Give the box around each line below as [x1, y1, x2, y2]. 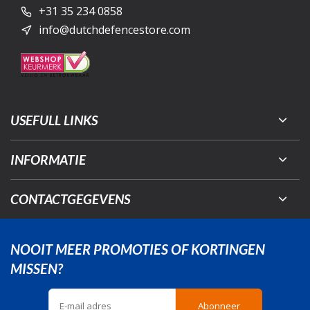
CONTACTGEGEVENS [10, 190, 130, 207]
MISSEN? [10, 259, 63, 277]
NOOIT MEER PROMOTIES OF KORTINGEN [10, 240, 265, 257]
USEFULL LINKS [10, 111, 98, 128]
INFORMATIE [10, 151, 86, 167]
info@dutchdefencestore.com [39, 21, 190, 37]
